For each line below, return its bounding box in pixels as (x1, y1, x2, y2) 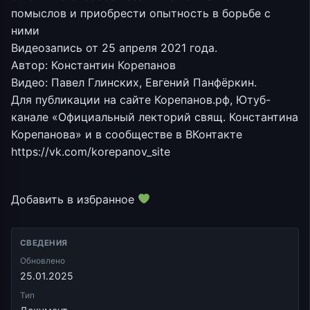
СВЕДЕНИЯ (20, 237, 68, 248)
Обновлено (20, 255, 65, 266)
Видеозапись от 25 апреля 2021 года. (11, 41, 217, 55)
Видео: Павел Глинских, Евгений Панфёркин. (11, 75, 257, 90)
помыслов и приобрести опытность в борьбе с (11, 6, 271, 21)
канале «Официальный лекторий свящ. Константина (11, 110, 298, 125)
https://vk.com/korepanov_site (11, 145, 170, 159)
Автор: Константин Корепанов (11, 58, 176, 73)
